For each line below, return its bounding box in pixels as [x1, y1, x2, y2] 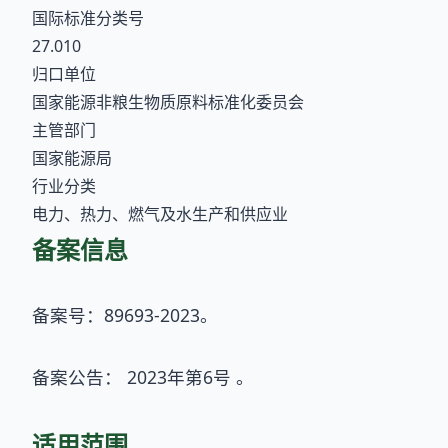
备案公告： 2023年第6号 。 [32, 365, 254, 390]
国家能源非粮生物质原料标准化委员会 [32, 91, 304, 114]
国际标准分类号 [32, 7, 144, 30]
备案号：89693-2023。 [32, 303, 218, 328]
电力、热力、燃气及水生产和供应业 [32, 203, 288, 226]
